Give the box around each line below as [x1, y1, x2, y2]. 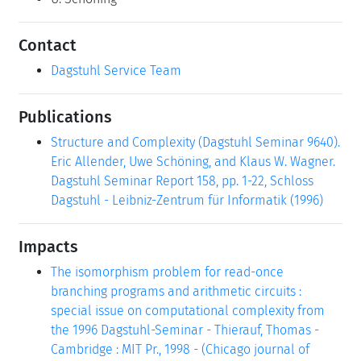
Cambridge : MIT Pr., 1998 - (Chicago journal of [51, 342, 309, 357]
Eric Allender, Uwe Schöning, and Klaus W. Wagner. [51, 154, 335, 169]
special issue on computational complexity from [51, 303, 325, 318]
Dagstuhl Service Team [51, 63, 181, 78]
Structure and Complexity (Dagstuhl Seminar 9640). [51, 135, 340, 150]
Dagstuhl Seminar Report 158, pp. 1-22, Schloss [51, 173, 313, 189]
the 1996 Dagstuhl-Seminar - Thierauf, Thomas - [51, 322, 319, 338]
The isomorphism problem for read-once [51, 264, 284, 280]
